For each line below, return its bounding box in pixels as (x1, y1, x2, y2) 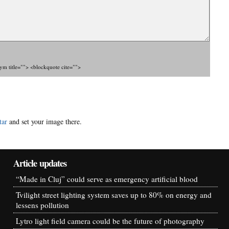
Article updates (13, 155, 67, 170)
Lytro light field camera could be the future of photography (16, 215, 204, 226)
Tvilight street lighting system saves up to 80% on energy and (16, 189, 212, 200)
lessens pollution (16, 199, 69, 210)
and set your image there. (7, 117, 82, 127)
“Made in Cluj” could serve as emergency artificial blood (16, 173, 198, 184)
